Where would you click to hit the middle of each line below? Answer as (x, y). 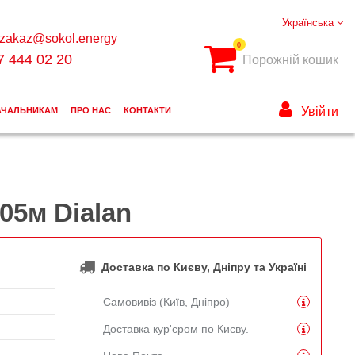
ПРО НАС (90, 111)
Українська (309, 22)
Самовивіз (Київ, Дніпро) (166, 302)
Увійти (319, 112)
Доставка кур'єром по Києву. (176, 328)
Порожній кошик (290, 60)
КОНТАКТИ (147, 111)
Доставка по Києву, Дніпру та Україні (204, 267)
